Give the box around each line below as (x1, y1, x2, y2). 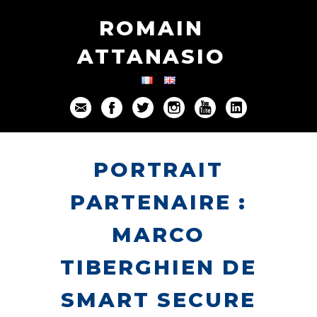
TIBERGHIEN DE (59, 255, 258, 279)
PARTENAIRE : (69, 190, 248, 214)
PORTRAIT (93, 157, 224, 182)
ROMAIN (99, 16, 204, 40)
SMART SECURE (61, 287, 256, 312)
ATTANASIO (77, 44, 226, 69)
